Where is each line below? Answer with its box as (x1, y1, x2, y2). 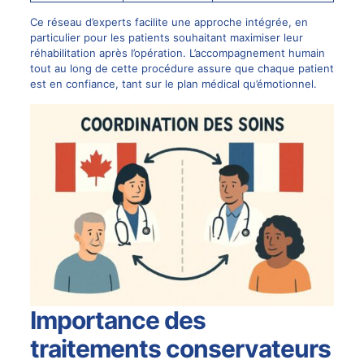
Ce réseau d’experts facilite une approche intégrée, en (29, 15, 308, 28)
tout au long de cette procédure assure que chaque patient (29, 61, 334, 75)
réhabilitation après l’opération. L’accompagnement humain (29, 45, 325, 59)
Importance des (29, 305, 206, 336)
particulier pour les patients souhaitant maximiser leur (29, 30, 303, 44)
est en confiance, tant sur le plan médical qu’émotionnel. (29, 76, 317, 90)
